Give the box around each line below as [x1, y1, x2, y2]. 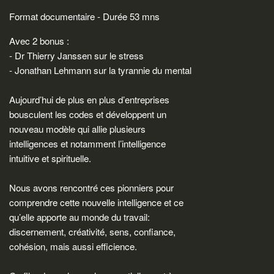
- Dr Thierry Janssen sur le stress [9, 48, 144, 62]
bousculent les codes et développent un [9, 107, 166, 120]
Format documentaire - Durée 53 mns [9, 9, 160, 23]
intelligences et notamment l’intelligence [9, 136, 166, 150]
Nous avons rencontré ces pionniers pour [9, 180, 174, 194]
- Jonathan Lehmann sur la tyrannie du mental [9, 63, 191, 76]
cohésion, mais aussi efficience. [9, 239, 137, 253]
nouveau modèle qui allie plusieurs [9, 122, 146, 135]
